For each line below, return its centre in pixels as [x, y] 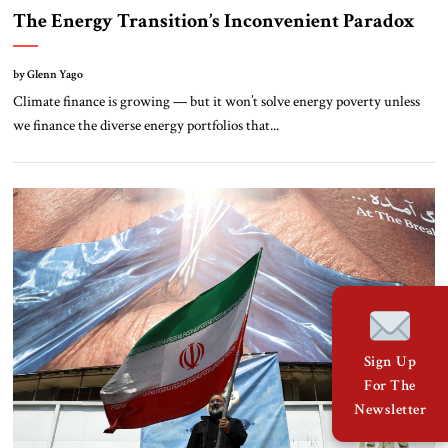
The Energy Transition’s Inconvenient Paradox [217, 21]
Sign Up [390, 361]
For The [390, 385]
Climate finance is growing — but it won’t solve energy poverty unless [216, 101]
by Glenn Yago [47, 75]
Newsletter [390, 409]
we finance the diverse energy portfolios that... [145, 125]
